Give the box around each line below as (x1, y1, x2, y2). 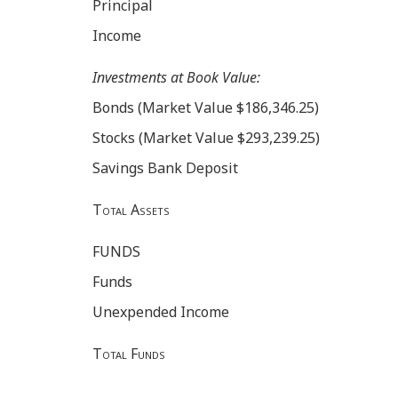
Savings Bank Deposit (92, 158, 238, 179)
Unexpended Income (92, 302, 229, 322)
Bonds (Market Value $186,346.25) (92, 98, 319, 118)
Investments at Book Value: (92, 68, 260, 88)
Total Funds (92, 344, 165, 364)
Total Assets (92, 200, 170, 220)
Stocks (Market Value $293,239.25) (92, 128, 320, 148)
